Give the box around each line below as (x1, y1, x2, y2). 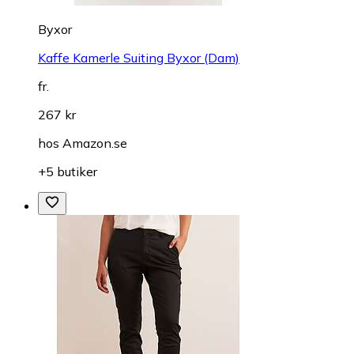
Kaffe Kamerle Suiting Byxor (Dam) (38, 50, 239, 66)
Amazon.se (62, 135, 127, 152)
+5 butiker (38, 164, 97, 180)
